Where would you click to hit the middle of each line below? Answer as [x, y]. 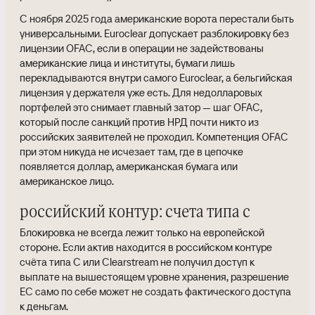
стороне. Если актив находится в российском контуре [146, 247]
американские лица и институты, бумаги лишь [127, 63]
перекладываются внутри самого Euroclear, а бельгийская [156, 78]
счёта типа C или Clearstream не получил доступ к [137, 262]
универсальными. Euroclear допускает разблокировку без [154, 33]
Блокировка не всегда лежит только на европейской [142, 232]
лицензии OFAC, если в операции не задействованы [142, 48]
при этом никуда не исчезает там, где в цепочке [131, 152]
